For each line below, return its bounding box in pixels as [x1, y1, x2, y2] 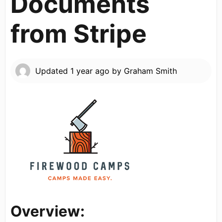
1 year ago [70, 65, 110, 76]
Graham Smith [124, 65, 177, 76]
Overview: [10, 202, 85, 220]
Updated [35, 65, 70, 76]
